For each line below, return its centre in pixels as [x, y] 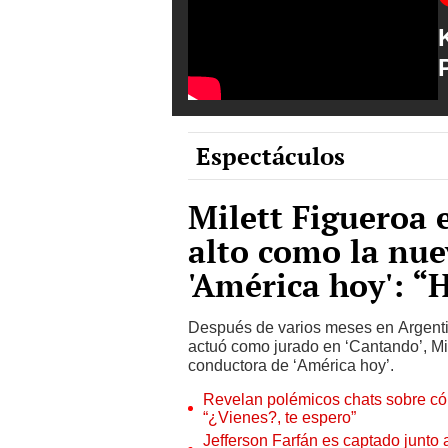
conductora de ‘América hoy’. [293, 365]
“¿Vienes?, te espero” [279, 417]
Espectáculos [270, 155]
